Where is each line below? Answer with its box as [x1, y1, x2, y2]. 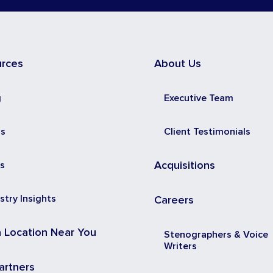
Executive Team [163, 93, 233, 103]
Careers [154, 194, 194, 206]
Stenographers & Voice [163, 229, 268, 239]
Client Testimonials [163, 126, 250, 136]
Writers [163, 241, 197, 251]
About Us [154, 58, 201, 69]
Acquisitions [154, 160, 215, 171]
